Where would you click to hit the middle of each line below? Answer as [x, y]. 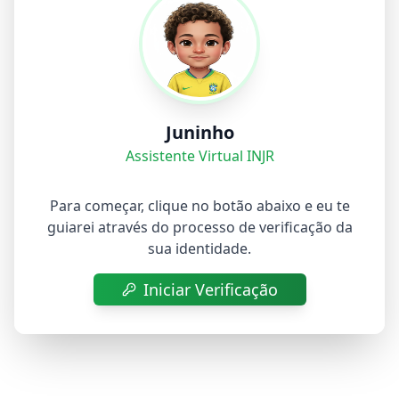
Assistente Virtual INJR [199, 156]
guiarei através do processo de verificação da [199, 227]
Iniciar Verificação [210, 289]
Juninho [199, 132]
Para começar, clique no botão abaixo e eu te [199, 206]
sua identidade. [199, 248]
